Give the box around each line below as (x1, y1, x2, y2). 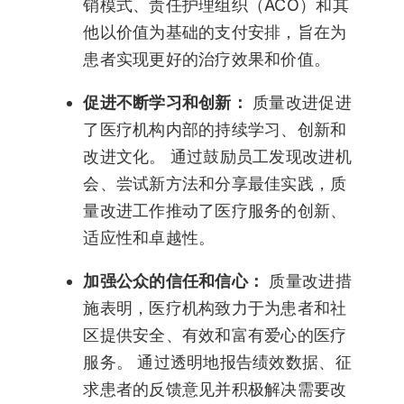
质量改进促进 (247, 93, 352, 113)
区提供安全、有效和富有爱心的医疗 (83, 326, 347, 345)
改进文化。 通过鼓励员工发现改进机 (83, 147, 352, 167)
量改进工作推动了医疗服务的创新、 (83, 201, 347, 221)
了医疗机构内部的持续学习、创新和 (83, 120, 347, 140)
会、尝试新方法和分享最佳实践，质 (83, 174, 347, 194)
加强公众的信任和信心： (83, 271, 265, 291)
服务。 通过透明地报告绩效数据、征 (83, 353, 352, 372)
